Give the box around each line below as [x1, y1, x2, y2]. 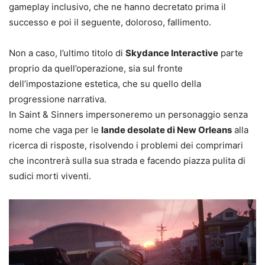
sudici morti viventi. [9, 170, 91, 182]
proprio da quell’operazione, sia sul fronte [9, 63, 183, 75]
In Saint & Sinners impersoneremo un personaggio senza [9, 109, 248, 121]
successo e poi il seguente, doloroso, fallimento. [9, 17, 211, 28]
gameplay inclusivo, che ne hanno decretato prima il [9, 1, 226, 13]
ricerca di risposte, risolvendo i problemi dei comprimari [9, 140, 243, 151]
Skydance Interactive [125, 47, 218, 59]
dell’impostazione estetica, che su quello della [9, 78, 201, 90]
